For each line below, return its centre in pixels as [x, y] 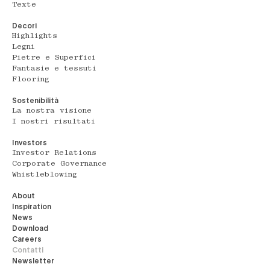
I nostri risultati [54, 122]
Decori [24, 25]
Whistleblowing [45, 175]
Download [30, 228]
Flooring [31, 80]
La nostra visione [52, 111]
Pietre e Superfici [54, 58]
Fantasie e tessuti [54, 69]
